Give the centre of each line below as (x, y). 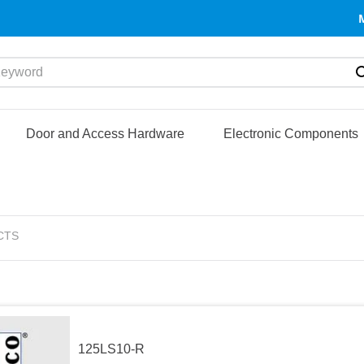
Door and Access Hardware (106, 133)
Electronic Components (291, 133)
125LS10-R (112, 349)
